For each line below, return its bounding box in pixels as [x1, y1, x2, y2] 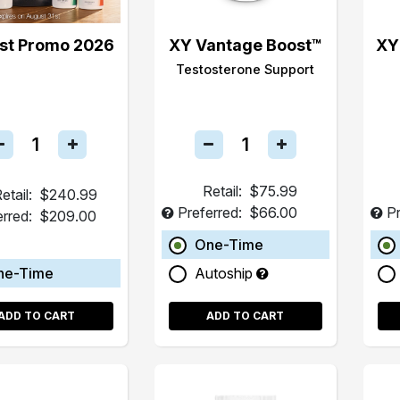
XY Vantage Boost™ [169, 35, 322, 54]
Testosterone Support [176, 61, 315, 77]
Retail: [202, 181, 242, 200]
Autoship [194, 263, 256, 282]
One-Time [194, 235, 263, 254]
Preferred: [177, 203, 242, 221]
